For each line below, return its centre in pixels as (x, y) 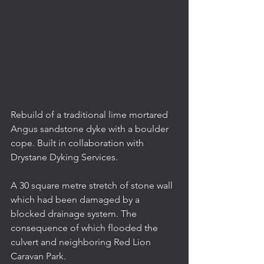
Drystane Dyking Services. (64, 157)
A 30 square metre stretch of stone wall (93, 185)
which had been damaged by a (76, 199)
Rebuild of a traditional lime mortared (90, 115)
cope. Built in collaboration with (78, 143)
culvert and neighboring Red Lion (82, 242)
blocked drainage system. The (75, 214)
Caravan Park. (38, 256)
